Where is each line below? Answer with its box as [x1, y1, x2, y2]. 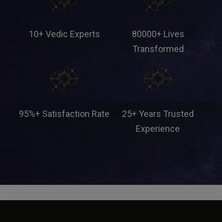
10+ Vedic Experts [28, 28, 100, 39]
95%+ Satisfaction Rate [19, 109, 110, 119]
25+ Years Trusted [122, 109, 194, 119]
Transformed [132, 43, 184, 54]
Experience [136, 123, 180, 134]
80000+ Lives [131, 28, 184, 39]
